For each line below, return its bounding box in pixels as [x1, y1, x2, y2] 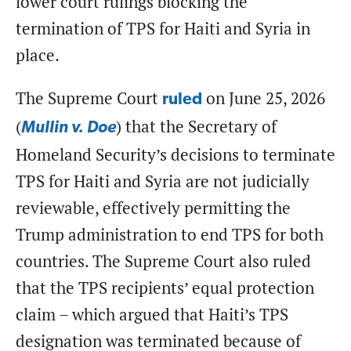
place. [16, 44, 71, 66]
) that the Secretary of [116, 115, 277, 137]
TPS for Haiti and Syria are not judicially [16, 170, 309, 192]
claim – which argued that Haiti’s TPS [16, 303, 288, 325]
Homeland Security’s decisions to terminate [16, 143, 335, 165]
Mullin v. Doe [21, 119, 116, 136]
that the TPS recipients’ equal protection [16, 277, 314, 299]
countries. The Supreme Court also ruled [16, 250, 311, 272]
